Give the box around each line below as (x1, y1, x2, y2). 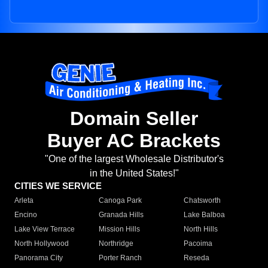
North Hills (183, 225, 218, 234)
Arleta (14, 196, 33, 205)
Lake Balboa (183, 211, 225, 220)
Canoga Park (99, 196, 142, 205)
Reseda (183, 254, 209, 263)
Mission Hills (99, 225, 141, 234)
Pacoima (183, 239, 212, 248)
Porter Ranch (99, 254, 142, 263)
